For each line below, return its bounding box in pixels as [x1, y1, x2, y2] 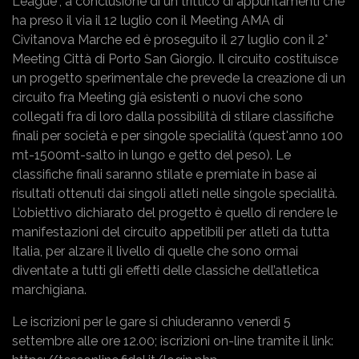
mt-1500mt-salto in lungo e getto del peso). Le [12, 147, 291, 163]
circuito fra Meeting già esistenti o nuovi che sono [12, 89, 303, 105]
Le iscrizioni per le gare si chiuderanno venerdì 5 [12, 313, 291, 329]
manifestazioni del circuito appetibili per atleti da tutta [12, 224, 329, 240]
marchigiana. [12, 281, 87, 297]
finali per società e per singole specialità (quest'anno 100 [12, 127, 343, 143]
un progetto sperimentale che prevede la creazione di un [12, 70, 345, 86]
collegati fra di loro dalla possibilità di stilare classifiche [12, 108, 333, 124]
